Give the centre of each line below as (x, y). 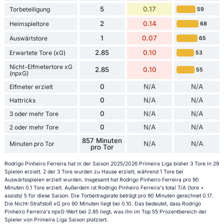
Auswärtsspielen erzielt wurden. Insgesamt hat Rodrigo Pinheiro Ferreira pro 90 (101, 180)
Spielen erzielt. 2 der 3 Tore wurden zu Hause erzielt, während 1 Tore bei (94, 172)
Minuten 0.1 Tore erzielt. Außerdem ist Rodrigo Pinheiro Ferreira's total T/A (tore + (104, 188)
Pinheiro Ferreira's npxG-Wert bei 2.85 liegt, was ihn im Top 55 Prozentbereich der (105, 212)
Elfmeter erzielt (31, 86)
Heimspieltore (29, 23)
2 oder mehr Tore (34, 127)
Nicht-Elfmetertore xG (41, 66)
